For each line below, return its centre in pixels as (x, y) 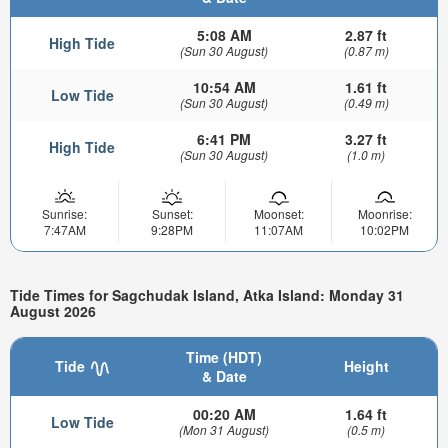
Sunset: (172, 214)
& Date (224, 376)
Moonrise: (384, 214)
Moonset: (278, 214)
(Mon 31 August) (224, 430)
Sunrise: (64, 214)
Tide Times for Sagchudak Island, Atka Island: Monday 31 (207, 294)
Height (366, 366)
